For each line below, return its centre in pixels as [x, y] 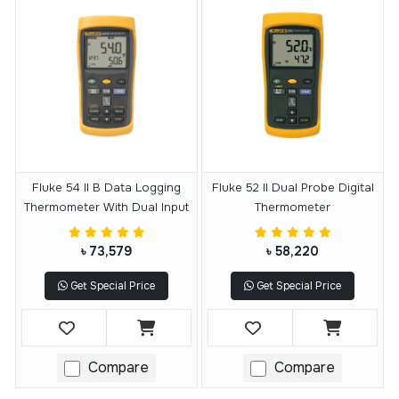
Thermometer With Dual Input [106, 208]
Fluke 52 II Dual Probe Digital [293, 188]
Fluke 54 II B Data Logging [106, 188]
